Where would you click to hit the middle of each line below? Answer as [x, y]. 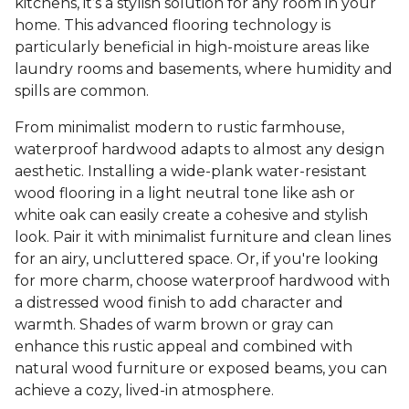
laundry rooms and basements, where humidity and [204, 69]
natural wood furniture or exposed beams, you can [201, 369]
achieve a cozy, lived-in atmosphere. [144, 391]
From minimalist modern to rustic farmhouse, [179, 128]
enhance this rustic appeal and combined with [184, 347]
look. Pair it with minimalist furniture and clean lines [203, 237]
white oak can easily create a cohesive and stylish [191, 215]
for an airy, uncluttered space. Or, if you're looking [197, 259]
